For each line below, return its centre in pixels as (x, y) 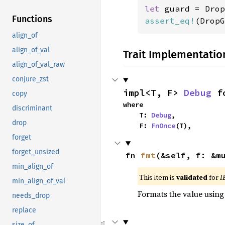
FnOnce (163, 126)
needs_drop (31, 196)
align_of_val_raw (38, 65)
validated (192, 177)
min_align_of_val (39, 181)
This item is (157, 177)
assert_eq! (170, 21)
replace (24, 210)
